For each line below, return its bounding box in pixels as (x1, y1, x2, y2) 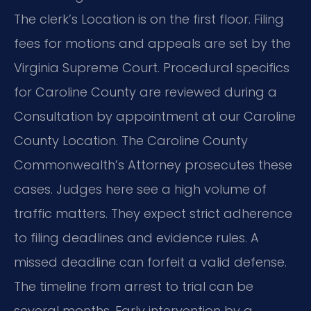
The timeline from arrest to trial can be (14, 278, 253, 296)
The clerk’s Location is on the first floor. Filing (14, 10, 284, 28)
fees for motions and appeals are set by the (14, 35, 291, 53)
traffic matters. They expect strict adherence (14, 205, 292, 223)
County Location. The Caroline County (14, 132, 248, 150)
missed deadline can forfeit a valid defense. (14, 253, 287, 271)
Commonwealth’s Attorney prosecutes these (14, 156, 292, 174)
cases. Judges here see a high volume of (14, 180, 267, 199)
